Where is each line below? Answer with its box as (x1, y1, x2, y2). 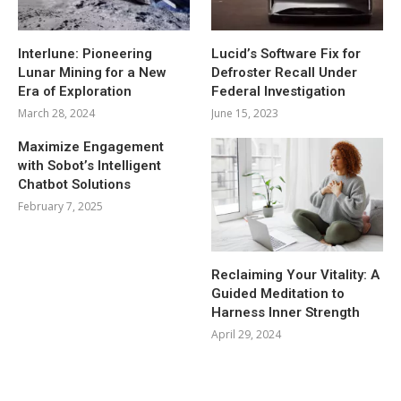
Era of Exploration (18, 82, 132, 99)
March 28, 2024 (18, 105, 95, 121)
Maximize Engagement (18, 138, 164, 155)
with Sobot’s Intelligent (18, 157, 161, 174)
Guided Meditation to (211, 286, 346, 303)
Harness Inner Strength (211, 304, 361, 321)
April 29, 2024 (211, 327, 282, 343)
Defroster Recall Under (211, 64, 358, 81)
